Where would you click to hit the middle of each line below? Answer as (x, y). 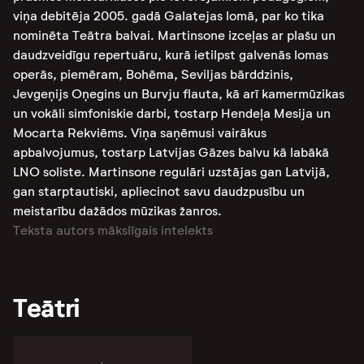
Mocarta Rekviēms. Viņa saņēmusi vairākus (140, 133)
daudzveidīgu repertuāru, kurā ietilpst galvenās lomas (171, 55)
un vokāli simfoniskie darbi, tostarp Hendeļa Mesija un (172, 113)
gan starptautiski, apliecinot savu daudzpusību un (159, 191)
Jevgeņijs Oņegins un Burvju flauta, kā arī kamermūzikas (179, 94)
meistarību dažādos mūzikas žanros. (117, 211)
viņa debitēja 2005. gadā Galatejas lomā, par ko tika (169, 16)
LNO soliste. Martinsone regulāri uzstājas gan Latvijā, (171, 172)
